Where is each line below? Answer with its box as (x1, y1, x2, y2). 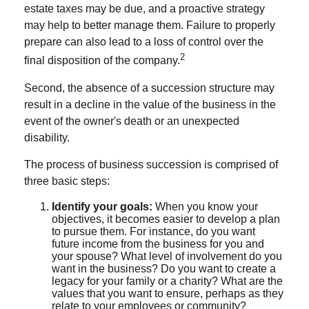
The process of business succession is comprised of (24, 158, 278, 170)
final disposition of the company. (24, 54, 180, 67)
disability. (24, 131, 70, 143)
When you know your (152, 200, 258, 212)
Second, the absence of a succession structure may (24, 81, 275, 94)
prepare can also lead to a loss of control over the (24, 36, 263, 48)
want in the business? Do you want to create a (52, 262, 276, 275)
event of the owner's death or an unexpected (24, 114, 239, 127)
